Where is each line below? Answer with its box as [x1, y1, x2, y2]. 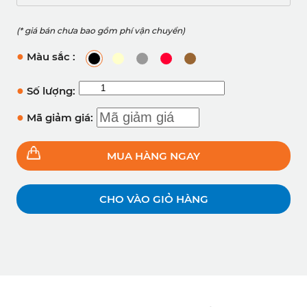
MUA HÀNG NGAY [107, 149, 200, 163]
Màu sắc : [24, 50, 75, 64]
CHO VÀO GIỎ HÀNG [99, 193, 208, 206]
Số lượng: [24, 84, 75, 98]
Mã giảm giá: [24, 111, 93, 125]
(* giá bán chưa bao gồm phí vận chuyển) [16, 25, 185, 36]
